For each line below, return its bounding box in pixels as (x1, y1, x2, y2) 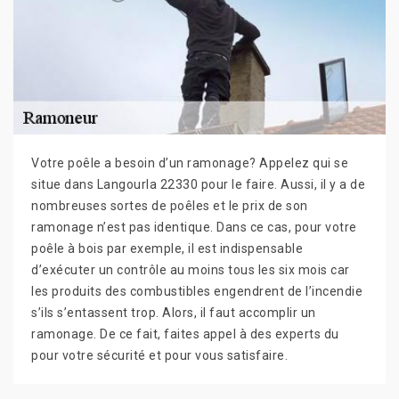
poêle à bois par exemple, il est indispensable (31, 240, 303, 256)
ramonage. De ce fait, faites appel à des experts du (31, 326, 339, 341)
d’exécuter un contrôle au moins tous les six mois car (31, 262, 350, 277)
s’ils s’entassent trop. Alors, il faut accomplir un (31, 305, 316, 320)
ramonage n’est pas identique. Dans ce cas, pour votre (31, 219, 357, 234)
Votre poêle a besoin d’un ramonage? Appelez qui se (31, 155, 348, 170)
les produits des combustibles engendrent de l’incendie (31, 283, 362, 298)
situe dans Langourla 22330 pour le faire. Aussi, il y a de (31, 176, 365, 191)
